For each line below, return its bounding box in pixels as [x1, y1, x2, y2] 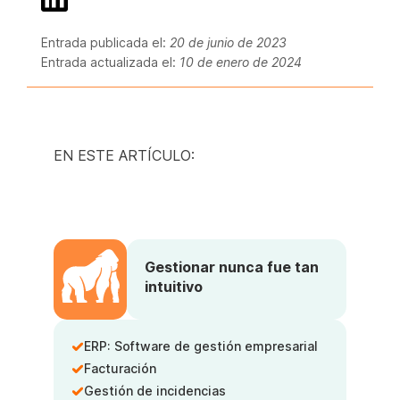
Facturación [84, 360, 156, 376]
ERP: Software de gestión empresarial [84, 337, 318, 354]
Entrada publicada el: [41, 34, 170, 50]
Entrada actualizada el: [41, 54, 179, 70]
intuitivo [145, 277, 203, 296]
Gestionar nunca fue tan [145, 257, 319, 276]
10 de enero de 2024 [179, 54, 302, 70]
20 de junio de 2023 [170, 34, 287, 50]
